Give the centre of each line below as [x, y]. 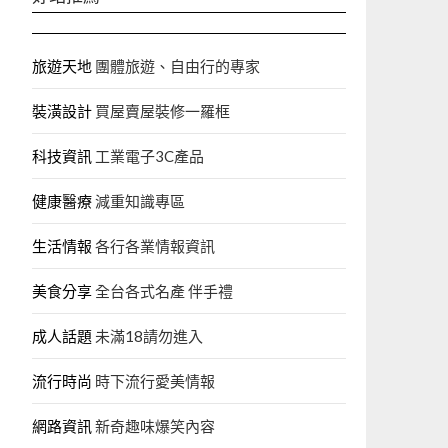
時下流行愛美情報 [153, 381]
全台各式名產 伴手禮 [162, 291]
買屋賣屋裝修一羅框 [161, 111]
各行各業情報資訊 [153, 246]
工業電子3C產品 [148, 156]
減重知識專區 [138, 201]
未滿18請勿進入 [147, 336]
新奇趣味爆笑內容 [153, 426]
